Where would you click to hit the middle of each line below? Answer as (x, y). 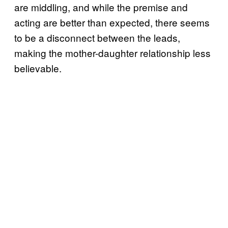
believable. (38, 68)
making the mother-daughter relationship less (112, 52)
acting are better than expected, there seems (112, 22)
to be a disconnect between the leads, (97, 37)
